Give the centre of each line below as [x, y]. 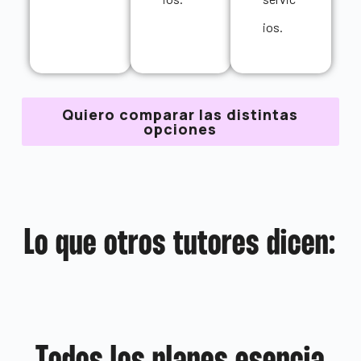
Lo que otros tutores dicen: [180, 245]
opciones [180, 129]
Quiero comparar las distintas [180, 115]
